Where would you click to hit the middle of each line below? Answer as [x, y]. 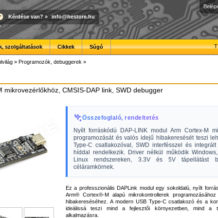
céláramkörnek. [94, 167]
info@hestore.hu [73, 16]
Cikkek [66, 47]
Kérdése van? [26, 16]
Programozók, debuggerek [50, 62]
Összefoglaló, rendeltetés [121, 118]
